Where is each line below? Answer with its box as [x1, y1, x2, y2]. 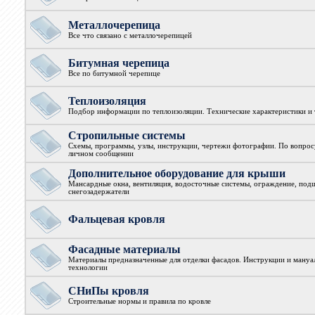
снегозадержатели [67, 188, 129, 195]
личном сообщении [67, 150, 134, 157]
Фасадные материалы [67, 243, 181, 255]
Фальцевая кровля [67, 213, 165, 225]
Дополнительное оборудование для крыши [67, 167, 285, 179]
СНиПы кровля [67, 285, 149, 297]
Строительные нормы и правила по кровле [67, 297, 211, 305]
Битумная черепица [67, 57, 169, 69]
